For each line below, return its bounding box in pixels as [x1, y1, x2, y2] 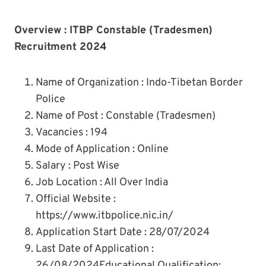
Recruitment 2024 [14, 40, 107, 54]
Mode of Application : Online [36, 142, 169, 156]
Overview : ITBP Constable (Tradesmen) [14, 23, 213, 37]
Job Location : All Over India [36, 175, 168, 189]
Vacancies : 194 [36, 125, 107, 140]
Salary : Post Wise [36, 159, 119, 173]
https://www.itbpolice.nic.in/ [36, 208, 173, 223]
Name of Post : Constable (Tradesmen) [36, 109, 216, 123]
